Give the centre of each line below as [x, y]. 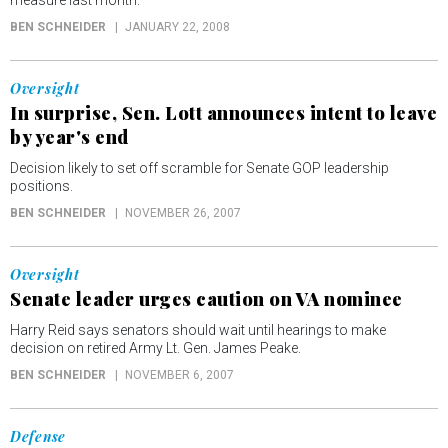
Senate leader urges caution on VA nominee [206, 299]
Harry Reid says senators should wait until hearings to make [198, 330]
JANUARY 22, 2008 [177, 27]
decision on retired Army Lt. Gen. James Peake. [155, 348]
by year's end [69, 137]
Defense [38, 436]
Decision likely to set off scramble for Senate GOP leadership [199, 168]
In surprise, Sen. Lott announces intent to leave [223, 113]
